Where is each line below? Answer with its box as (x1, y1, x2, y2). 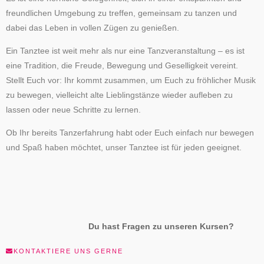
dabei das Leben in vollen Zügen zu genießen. (6, 24, 179, 33)
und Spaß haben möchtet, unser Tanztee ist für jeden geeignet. (6, 143, 242, 152)
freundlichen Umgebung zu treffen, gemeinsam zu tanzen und (6, 9, 237, 18)
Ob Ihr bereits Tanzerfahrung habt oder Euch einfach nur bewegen (6, 128, 254, 137)
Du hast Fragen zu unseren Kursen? (88, 222, 234, 232)
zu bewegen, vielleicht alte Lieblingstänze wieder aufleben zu (6, 90, 233, 100)
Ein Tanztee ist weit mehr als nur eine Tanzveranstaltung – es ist (6, 46, 245, 55)
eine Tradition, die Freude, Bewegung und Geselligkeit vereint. (6, 61, 238, 70)
